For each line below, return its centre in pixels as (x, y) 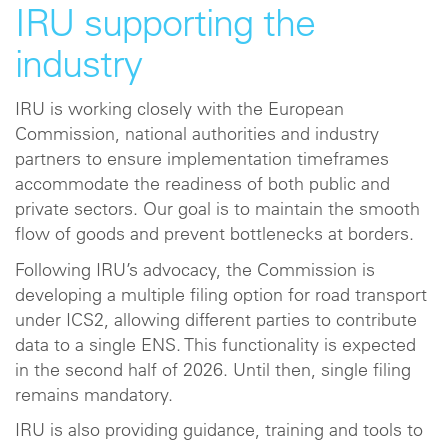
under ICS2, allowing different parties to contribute (216, 321)
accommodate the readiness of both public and (202, 186)
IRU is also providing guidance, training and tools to (219, 432)
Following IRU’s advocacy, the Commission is (195, 271)
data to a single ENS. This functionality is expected (215, 346)
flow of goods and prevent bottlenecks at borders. (217, 236)
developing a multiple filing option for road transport (221, 296)
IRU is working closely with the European (179, 111)
